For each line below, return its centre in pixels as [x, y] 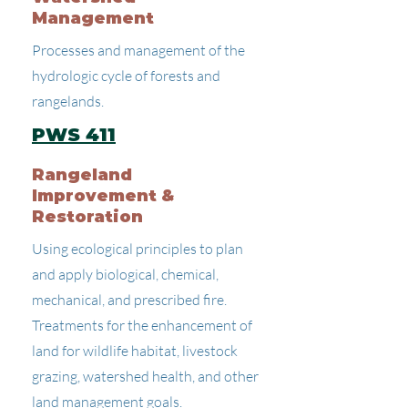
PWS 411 [74, 135]
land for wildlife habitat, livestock [135, 351]
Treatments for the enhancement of [142, 325]
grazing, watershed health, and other [145, 376]
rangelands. [68, 101]
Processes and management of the [138, 50]
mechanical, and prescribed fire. [129, 300]
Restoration [87, 217]
